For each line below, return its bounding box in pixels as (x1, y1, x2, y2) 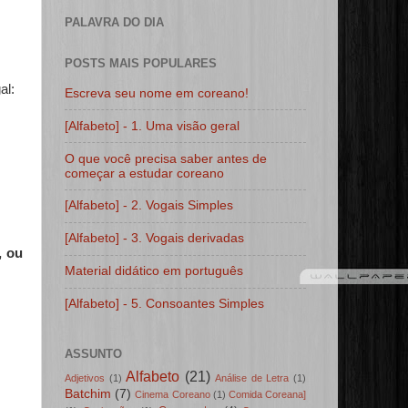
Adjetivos (65, 372, 105, 384)
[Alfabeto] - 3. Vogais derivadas (65, 231, 244, 246)
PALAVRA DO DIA (65, 15, 164, 30)
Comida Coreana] (228, 389, 307, 401)
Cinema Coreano (135, 389, 210, 401)
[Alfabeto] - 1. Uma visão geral (65, 118, 240, 133)
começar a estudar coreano (65, 166, 224, 180)
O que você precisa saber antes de (65, 151, 267, 166)
